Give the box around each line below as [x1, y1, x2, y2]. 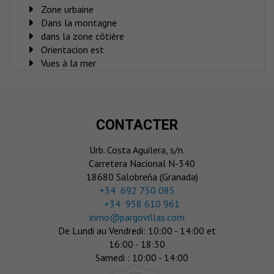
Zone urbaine [40, 3, 94, 15]
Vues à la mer [40, 57, 96, 69]
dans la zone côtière [40, 30, 124, 42]
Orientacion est [40, 43, 104, 56]
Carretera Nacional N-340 [89, 157, 196, 170]
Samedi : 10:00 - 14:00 [95, 251, 189, 264]
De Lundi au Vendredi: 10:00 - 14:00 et [57, 224, 216, 237]
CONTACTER [95, 117, 178, 133]
